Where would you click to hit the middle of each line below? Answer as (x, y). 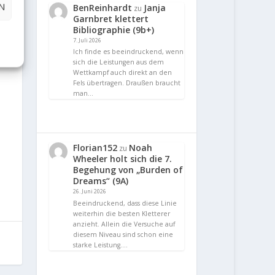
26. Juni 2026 (90, 192)
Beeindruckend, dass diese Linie (125, 203)
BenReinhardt (103, 7)
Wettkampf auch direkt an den (123, 73)
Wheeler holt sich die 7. (123, 159)
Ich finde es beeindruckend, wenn (129, 52)
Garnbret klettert (111, 18)
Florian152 (95, 148)
